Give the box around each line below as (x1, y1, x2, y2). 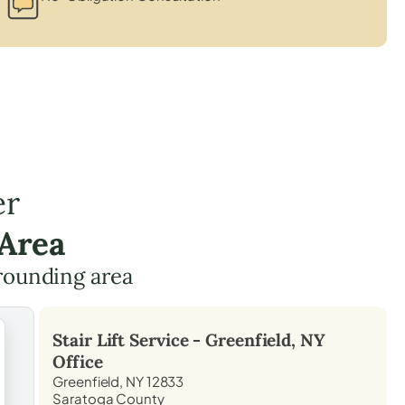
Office (52, 350, 103, 372)
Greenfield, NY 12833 (52, 372, 184, 390)
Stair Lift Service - (52, 328, 206, 351)
